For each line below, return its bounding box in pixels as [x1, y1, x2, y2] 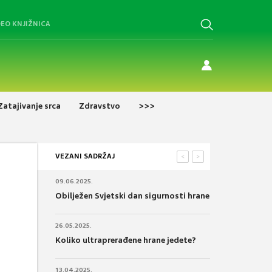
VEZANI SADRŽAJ [55, 151, 115, 160]
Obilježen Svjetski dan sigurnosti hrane [55, 190, 209, 201]
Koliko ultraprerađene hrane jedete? [55, 234, 196, 245]
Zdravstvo [79, 100, 120, 111]
